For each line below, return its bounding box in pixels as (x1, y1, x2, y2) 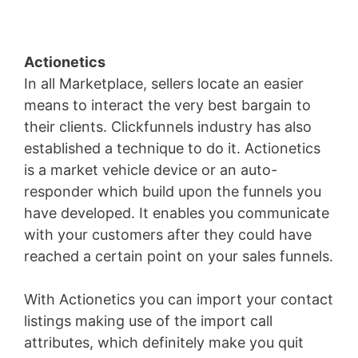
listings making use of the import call (24, 312, 272, 330)
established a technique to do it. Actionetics (24, 140, 320, 157)
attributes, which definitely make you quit (24, 334, 304, 352)
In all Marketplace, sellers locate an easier (24, 75, 304, 93)
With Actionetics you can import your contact (24, 291, 333, 308)
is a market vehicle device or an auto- (24, 161, 277, 179)
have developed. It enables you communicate (24, 205, 329, 222)
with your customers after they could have (24, 226, 312, 244)
